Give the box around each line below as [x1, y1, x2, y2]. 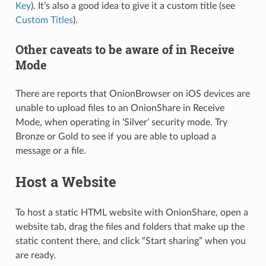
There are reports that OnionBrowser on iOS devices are [15, 88, 250, 99]
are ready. [15, 250, 56, 260]
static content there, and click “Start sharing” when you [15, 236, 246, 246]
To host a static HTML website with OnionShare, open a [15, 207, 248, 217]
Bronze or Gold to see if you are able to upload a [15, 131, 216, 141]
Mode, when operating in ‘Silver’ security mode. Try [15, 117, 227, 127]
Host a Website [15, 172, 116, 191]
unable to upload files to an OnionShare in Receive [15, 103, 224, 113]
